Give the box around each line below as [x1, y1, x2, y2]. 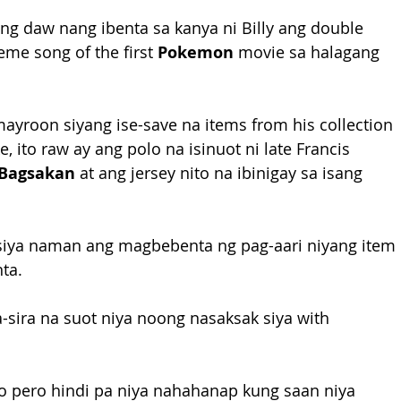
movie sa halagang [234, 41, 384, 63]
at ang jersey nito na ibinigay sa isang [75, 162, 367, 183]
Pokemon [158, 41, 234, 64]
